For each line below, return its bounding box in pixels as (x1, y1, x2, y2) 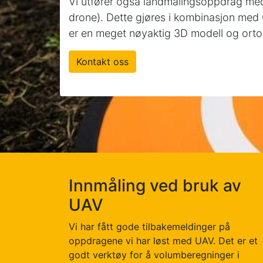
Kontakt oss (76, 56, 129, 68)
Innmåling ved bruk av (69, 176, 241, 195)
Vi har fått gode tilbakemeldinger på (69, 221, 230, 232)
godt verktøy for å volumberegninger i (69, 249, 240, 261)
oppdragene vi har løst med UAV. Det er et (69, 235, 258, 247)
